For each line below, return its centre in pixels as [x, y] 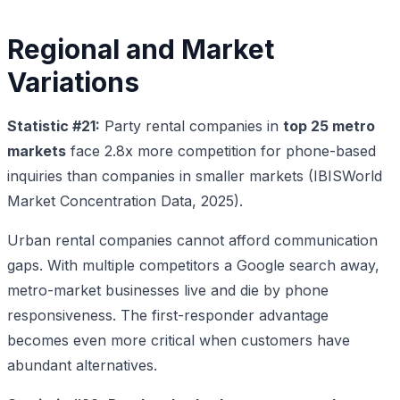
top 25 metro [329, 125]
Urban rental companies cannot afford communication [192, 240]
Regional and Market [141, 49]
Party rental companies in [192, 125]
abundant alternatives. [82, 365]
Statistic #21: [54, 125]
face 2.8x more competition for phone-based [221, 150]
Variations [73, 82]
